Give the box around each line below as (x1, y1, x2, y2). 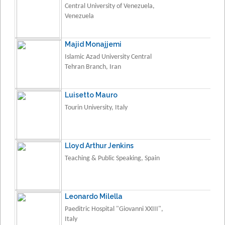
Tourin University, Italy (65, 103, 128, 111)
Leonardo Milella (65, 192, 123, 200)
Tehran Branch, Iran (65, 63, 121, 71)
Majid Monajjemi (65, 40, 122, 48)
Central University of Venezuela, (65, 2, 155, 10)
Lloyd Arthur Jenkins (65, 141, 134, 150)
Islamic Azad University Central (65, 53, 152, 61)
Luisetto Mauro (65, 90, 118, 99)
